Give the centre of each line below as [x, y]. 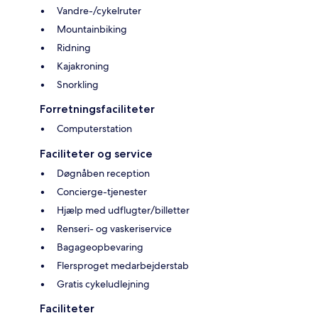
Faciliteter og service [96, 154]
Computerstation [94, 129]
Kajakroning [83, 66]
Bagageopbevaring [100, 247]
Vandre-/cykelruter [99, 11]
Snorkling [78, 85]
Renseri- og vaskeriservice [114, 229]
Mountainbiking [92, 29]
